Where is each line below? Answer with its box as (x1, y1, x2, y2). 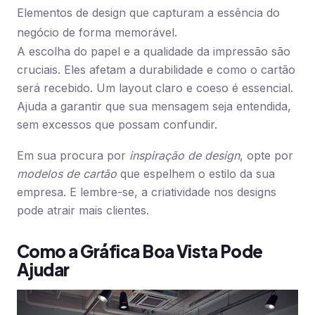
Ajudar (17, 259, 70, 280)
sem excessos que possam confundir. (17, 117, 217, 131)
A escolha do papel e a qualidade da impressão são (17, 44, 290, 58)
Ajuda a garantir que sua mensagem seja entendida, (17, 99, 291, 113)
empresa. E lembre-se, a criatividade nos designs (17, 185, 276, 199)
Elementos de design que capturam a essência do (17, 6, 280, 20)
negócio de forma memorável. (17, 25, 177, 39)
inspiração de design (129, 148, 240, 162)
